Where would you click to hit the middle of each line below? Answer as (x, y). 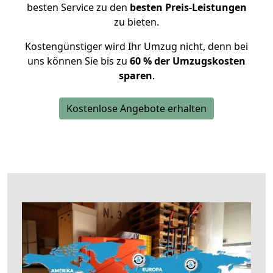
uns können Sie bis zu (79, 61)
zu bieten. (136, 22)
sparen (135, 76)
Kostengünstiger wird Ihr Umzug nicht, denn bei (136, 46)
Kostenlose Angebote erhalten (136, 108)
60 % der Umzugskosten (188, 61)
